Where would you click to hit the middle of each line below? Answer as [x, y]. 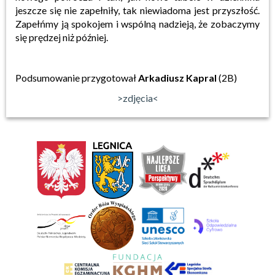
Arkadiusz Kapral [177, 77]
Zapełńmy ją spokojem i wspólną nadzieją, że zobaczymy [137, 23]
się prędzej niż [45, 37]
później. [92, 37]
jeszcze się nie [46, 10]
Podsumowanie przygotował [77, 77]
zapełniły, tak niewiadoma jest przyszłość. [170, 10]
